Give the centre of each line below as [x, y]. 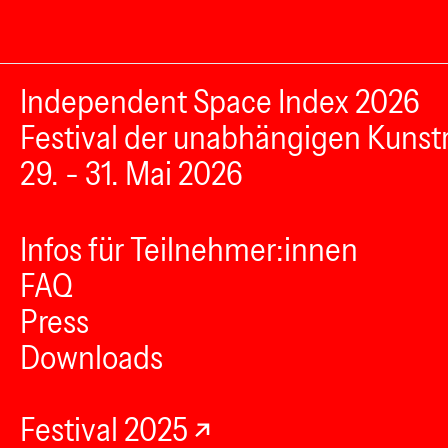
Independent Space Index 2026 [220, 101]
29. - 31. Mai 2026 [131, 173]
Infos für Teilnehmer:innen [189, 249]
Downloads [91, 357]
